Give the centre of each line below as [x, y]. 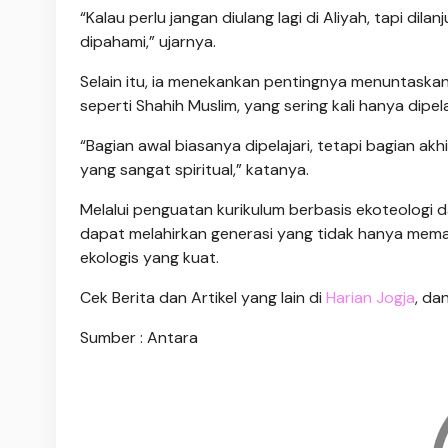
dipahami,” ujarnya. [148, 42]
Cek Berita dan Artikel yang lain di [203, 298]
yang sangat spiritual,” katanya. [194, 170]
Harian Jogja [370, 298]
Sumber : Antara [139, 338]
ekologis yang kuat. [149, 258]
